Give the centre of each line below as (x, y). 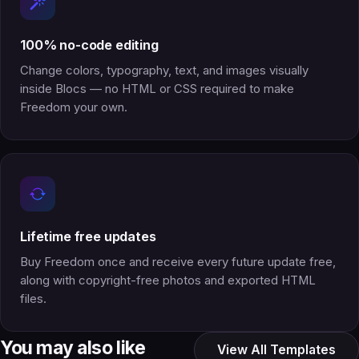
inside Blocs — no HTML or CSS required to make (157, 89)
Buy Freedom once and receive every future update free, (178, 262)
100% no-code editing (89, 44)
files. (33, 298)
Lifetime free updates (88, 236)
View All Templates (276, 349)
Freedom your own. (74, 107)
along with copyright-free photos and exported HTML (168, 280)
